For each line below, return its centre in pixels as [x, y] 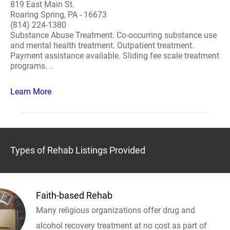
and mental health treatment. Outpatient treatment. [102, 45]
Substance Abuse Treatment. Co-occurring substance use [113, 35]
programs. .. [32, 66]
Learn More [31, 92]
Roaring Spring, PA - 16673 [59, 15]
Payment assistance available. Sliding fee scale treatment [115, 56]
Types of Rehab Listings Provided [78, 150]
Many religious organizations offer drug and [116, 210]
